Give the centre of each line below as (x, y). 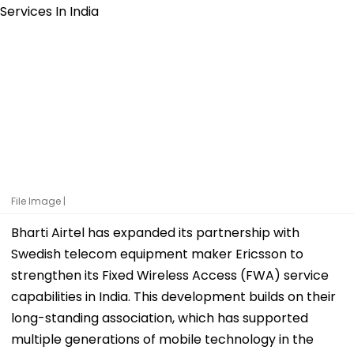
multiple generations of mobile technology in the (162, 339)
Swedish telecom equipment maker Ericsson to (157, 254)
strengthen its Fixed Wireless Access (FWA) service (170, 275)
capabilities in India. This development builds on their (173, 296)
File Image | (38, 201)
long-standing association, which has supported (160, 318)
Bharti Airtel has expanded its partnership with (155, 232)
